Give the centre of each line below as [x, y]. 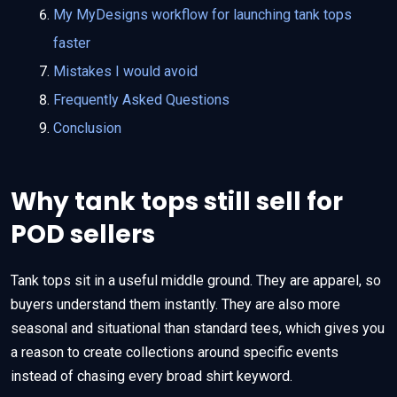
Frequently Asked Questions [141, 100]
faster [72, 43]
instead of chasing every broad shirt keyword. [152, 377]
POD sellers [83, 235]
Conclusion [87, 128]
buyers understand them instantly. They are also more [175, 305]
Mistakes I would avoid [125, 72]
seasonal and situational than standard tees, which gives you [198, 329]
